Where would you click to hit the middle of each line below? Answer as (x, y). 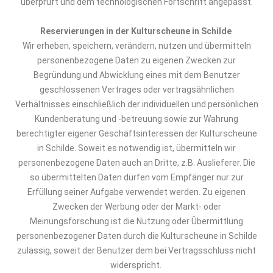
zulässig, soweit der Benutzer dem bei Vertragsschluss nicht (136, 250)
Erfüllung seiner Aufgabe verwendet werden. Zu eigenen (136, 192)
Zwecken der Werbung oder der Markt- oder (136, 207)
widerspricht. (136, 265)
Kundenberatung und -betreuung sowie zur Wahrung (136, 119)
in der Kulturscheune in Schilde (168, 31)
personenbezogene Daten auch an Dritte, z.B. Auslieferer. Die (136, 163)
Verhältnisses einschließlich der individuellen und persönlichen (136, 104)
